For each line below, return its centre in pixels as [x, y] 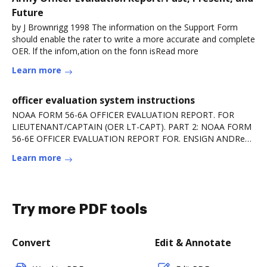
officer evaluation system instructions [103, 100]
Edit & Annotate [193, 243]
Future [28, 13]
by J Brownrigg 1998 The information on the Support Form [125, 27]
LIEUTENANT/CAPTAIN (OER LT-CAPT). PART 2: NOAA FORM [132, 127]
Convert [31, 243]
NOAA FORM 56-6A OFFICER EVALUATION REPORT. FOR [123, 115]
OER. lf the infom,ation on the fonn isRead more [105, 51]
